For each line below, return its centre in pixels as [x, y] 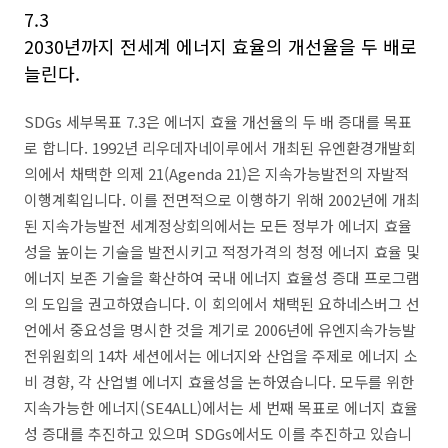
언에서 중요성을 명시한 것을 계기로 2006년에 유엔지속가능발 [220, 329]
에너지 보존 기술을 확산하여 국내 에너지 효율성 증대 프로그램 [222, 277]
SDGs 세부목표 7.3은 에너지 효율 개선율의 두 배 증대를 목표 [218, 121]
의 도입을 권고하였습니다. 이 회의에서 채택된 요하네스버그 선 [222, 303]
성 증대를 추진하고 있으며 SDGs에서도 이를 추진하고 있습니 [218, 433]
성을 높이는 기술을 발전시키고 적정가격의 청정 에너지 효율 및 [222, 251]
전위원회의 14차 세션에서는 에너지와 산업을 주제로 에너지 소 [221, 355]
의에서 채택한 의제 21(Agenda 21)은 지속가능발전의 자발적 [216, 173]
